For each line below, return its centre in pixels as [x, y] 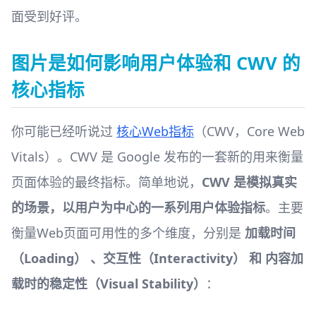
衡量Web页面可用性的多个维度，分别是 [128, 232]
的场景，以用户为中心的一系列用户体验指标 [138, 207]
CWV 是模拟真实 [249, 182]
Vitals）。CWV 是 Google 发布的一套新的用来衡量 [157, 156]
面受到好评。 [49, 16]
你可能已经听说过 [64, 131]
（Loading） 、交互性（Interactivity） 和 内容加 [157, 258]
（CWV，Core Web [249, 131]
